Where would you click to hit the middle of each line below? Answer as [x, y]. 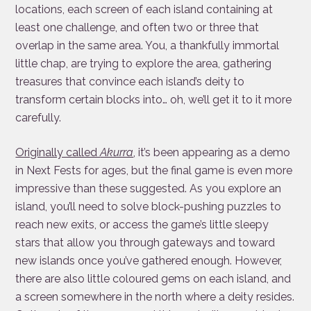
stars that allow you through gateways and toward [145, 242]
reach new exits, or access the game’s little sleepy [142, 224]
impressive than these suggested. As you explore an [149, 188]
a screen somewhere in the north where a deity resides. [155, 296]
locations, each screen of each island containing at [144, 9]
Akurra [117, 152]
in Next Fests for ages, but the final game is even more [154, 170]
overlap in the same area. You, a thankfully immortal [148, 45]
